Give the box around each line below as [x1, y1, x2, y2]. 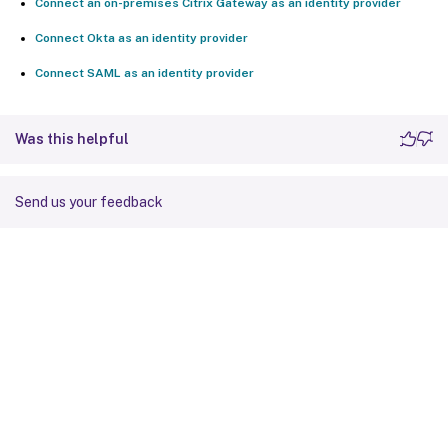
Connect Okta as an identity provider [35, 30, 248, 45]
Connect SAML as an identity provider [35, 65, 254, 80]
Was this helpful [15, 130, 129, 147]
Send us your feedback [15, 193, 163, 210]
